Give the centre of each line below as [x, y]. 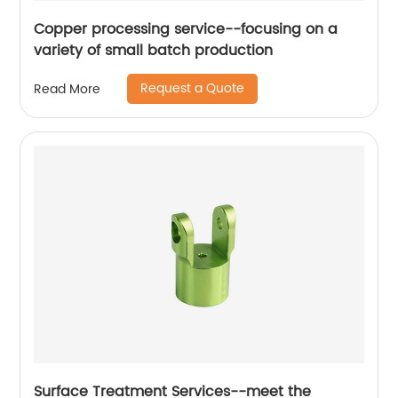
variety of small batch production [154, 51]
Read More [68, 89]
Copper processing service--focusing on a [186, 29]
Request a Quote [193, 88]
